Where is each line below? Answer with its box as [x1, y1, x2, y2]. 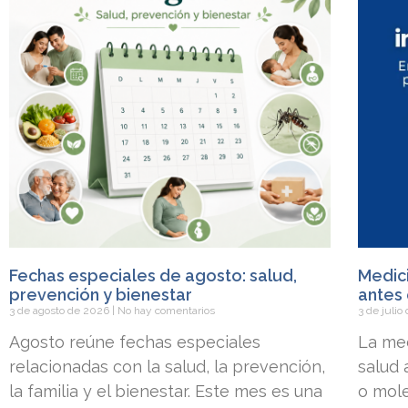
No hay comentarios [115, 304, 215, 318]
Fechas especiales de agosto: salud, [9, 266, 297, 286]
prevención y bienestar [9, 285, 192, 305]
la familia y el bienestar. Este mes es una [9, 382, 322, 402]
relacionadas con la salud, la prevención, [9, 357, 325, 377]
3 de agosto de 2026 [9, 304, 112, 318]
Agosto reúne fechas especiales [9, 332, 260, 352]
